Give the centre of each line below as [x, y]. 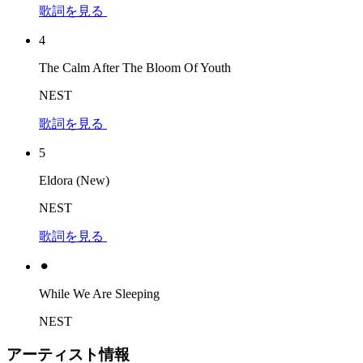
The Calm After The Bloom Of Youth [135, 67]
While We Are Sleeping [99, 293]
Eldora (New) [74, 180]
